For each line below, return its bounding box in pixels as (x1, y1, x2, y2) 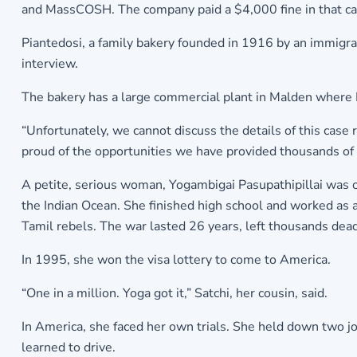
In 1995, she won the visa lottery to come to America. (21, 251, 331, 269)
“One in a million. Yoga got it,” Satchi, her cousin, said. (21, 284, 328, 303)
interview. (21, 55, 78, 73)
